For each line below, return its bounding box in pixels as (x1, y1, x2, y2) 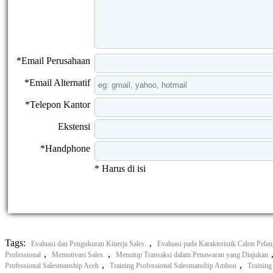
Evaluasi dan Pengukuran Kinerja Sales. (31, 239, 146, 248)
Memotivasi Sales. (52, 250, 105, 259)
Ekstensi (58, 121, 90, 132)
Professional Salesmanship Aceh (5, 261, 99, 270)
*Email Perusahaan (16, 55, 90, 66)
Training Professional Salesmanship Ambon (110, 261, 236, 270)
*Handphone (40, 143, 90, 154)
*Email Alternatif (24, 77, 90, 88)
